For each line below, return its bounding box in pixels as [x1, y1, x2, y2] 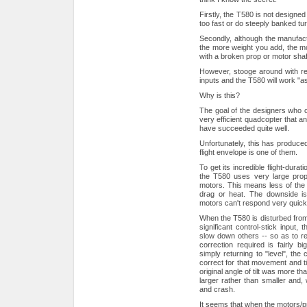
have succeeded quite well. [199, 123, 289, 132]
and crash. [199, 284, 235, 293]
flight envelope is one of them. [199, 147, 297, 156]
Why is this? [199, 90, 240, 99]
